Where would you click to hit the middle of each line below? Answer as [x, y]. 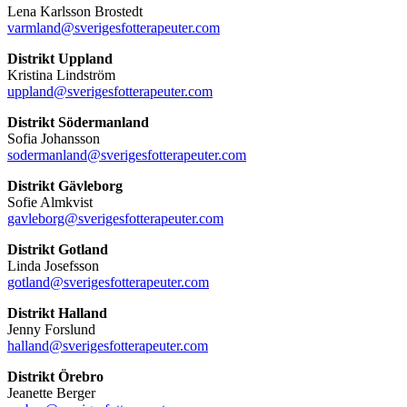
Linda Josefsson [53, 265]
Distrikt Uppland [60, 58]
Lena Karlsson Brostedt [75, 11]
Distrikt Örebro [55, 376]
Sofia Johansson [54, 138]
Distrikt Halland [57, 313]
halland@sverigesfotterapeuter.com [108, 345]
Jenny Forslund [51, 329]
